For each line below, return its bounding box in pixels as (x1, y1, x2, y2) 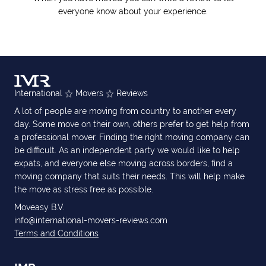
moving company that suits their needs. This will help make (14, 172, 245, 181)
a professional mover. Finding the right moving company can (14, 132, 249, 142)
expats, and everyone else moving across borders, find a (14, 159, 233, 168)
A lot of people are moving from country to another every (14, 106, 236, 116)
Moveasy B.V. (14, 202, 65, 212)
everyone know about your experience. (58, 7, 208, 16)
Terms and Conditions (14, 229, 99, 238)
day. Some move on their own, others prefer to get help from (14, 119, 249, 129)
